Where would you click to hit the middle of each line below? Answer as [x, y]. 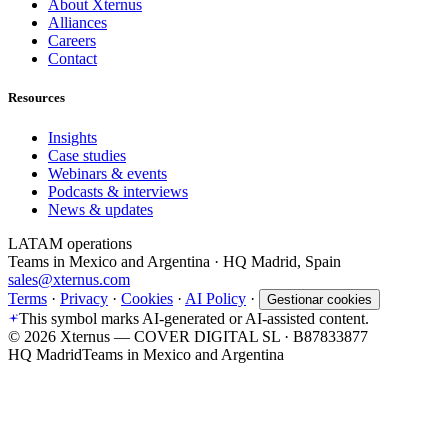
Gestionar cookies [319, 299]
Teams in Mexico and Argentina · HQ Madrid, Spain [174, 261]
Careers [72, 41]
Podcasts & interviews [118, 191]
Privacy [84, 298]
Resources [36, 98]
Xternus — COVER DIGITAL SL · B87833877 [212, 336]
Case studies [87, 155]
